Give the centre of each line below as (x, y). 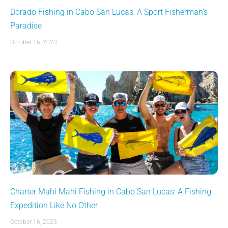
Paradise (26, 26)
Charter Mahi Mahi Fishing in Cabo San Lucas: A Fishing (111, 192)
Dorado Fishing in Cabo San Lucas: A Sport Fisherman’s (109, 12)
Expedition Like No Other (54, 205)
